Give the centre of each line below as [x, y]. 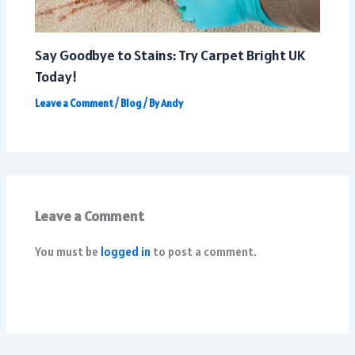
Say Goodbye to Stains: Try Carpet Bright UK [170, 55]
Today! [56, 77]
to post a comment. [204, 251]
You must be [68, 251]
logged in [126, 251]
